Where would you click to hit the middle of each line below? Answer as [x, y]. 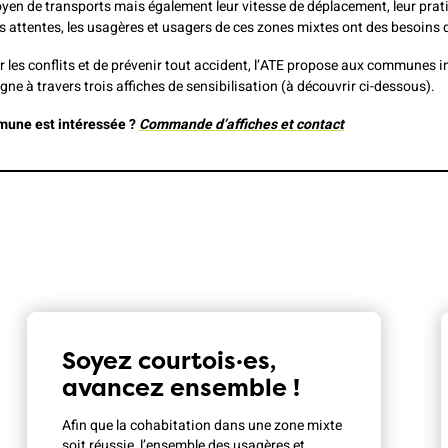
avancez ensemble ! [180, 387]
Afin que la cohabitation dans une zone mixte [201, 425]
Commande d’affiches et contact [241, 124]
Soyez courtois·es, [168, 360]
